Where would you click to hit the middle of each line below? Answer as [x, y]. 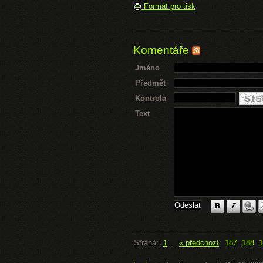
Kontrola [151, 98]
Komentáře [163, 50]
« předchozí [199, 243]
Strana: [149, 243]
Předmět [150, 83]
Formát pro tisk [168, 6]
